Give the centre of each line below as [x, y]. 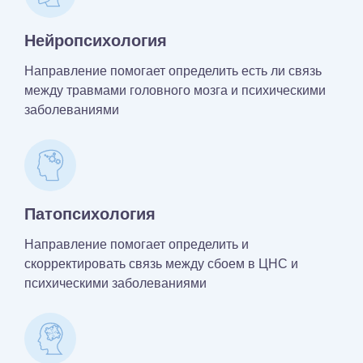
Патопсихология [90, 214]
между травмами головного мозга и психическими [175, 90]
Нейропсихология [96, 40]
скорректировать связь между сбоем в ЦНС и [161, 263]
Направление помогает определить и [137, 244]
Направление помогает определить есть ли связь [173, 70]
